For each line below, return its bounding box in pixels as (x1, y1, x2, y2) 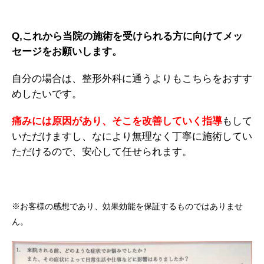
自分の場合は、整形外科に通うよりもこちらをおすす (12, 72, 252, 84)
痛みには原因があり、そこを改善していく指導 (12, 115, 222, 127)
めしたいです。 (12, 88, 82, 100)
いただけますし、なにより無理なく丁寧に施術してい (12, 130, 252, 142)
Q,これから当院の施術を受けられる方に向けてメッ (12, 30, 243, 42)
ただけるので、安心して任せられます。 (12, 146, 192, 157)
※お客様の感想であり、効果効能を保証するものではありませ (12, 201, 243, 211)
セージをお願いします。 (12, 45, 122, 57)
